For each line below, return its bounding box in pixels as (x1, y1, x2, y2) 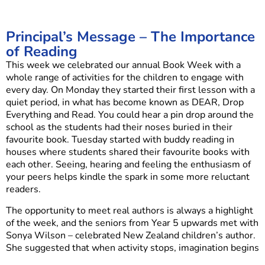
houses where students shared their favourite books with (6, 146, 250, 159)
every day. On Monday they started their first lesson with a (6, 83, 255, 97)
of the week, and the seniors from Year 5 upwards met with (6, 216, 258, 230)
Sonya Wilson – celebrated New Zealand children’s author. (6, 228, 256, 242)
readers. (6, 183, 41, 196)
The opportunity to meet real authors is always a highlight (6, 203, 253, 217)
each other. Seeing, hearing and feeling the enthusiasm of (6, 158, 251, 172)
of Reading (6, 42, 77, 62)
